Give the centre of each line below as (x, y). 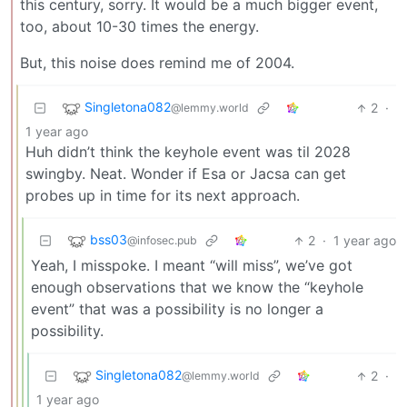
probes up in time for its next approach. (163, 196)
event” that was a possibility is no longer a (177, 309)
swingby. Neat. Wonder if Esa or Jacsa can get (186, 174)
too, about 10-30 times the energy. (139, 27)
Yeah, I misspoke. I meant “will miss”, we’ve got (192, 266)
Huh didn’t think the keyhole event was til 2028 (188, 152)
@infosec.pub (162, 241)
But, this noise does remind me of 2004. (157, 63)
